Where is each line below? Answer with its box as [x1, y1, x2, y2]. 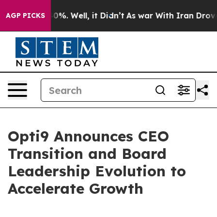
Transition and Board [8, 144, 167, 163]
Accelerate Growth [8, 179, 143, 198]
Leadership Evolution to [8, 162, 186, 180]
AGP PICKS [6, 11, 45, 20]
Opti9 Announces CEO [8, 127, 169, 145]
